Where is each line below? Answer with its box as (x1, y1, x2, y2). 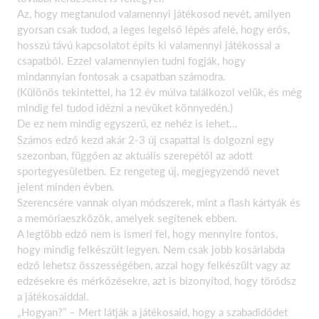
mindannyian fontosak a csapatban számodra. (17, 70, 226, 83)
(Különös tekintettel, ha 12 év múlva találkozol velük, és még (17, 85, 302, 98)
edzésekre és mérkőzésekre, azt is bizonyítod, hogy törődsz (17, 273, 296, 287)
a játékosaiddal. (17, 289, 89, 303)
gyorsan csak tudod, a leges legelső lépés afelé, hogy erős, (17, 23, 290, 36)
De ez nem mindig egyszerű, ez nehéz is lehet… (17, 117, 237, 130)
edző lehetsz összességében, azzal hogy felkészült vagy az (17, 258, 291, 271)
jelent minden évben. (17, 179, 115, 193)
